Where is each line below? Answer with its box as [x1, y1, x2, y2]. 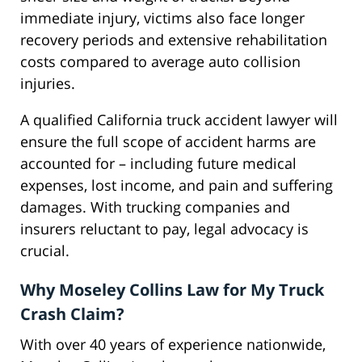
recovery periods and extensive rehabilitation [20, 30, 327, 50]
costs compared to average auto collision [20, 52, 301, 72]
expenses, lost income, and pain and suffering [20, 175, 333, 196]
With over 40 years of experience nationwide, [20, 335, 326, 355]
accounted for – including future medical [20, 154, 297, 174]
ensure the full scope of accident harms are [20, 132, 316, 152]
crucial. [20, 241, 69, 261]
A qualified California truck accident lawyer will [20, 110, 338, 130]
